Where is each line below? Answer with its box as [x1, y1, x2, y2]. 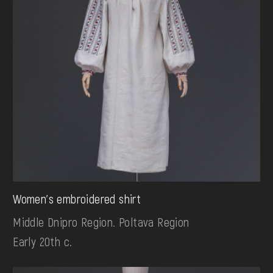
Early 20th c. [13, 233, 73, 249]
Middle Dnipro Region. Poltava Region [13, 214, 190, 229]
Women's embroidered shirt [13, 191, 141, 206]
